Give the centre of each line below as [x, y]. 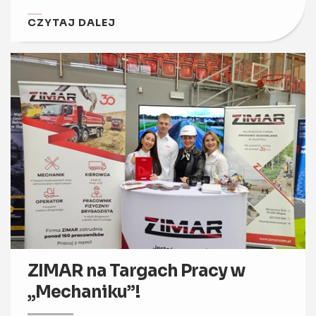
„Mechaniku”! [84, 292]
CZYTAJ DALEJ [72, 22]
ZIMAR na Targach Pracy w [136, 271]
